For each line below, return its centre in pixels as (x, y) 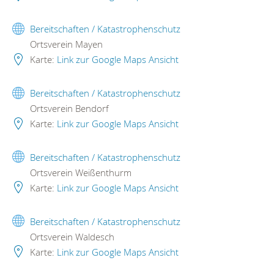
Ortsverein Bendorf (68, 108)
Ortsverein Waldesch (71, 236)
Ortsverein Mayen (65, 44)
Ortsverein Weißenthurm (80, 172)
